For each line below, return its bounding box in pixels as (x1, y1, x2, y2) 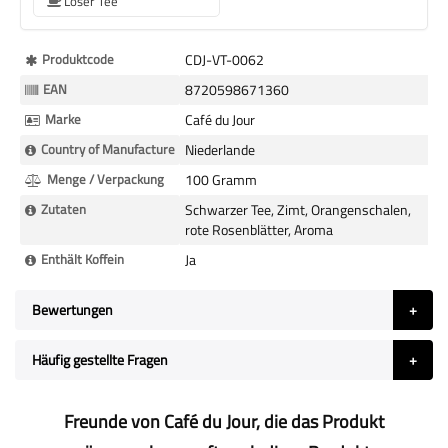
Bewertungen (32, 299, 113, 320)
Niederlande (185, 139, 255, 160)
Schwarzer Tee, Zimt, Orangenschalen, (185, 199, 411, 220)
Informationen (19, 69, 104, 90)
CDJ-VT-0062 (185, 49, 264, 70)
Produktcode (42, 49, 114, 69)
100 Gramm (185, 169, 257, 190)
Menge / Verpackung (47, 169, 164, 189)
